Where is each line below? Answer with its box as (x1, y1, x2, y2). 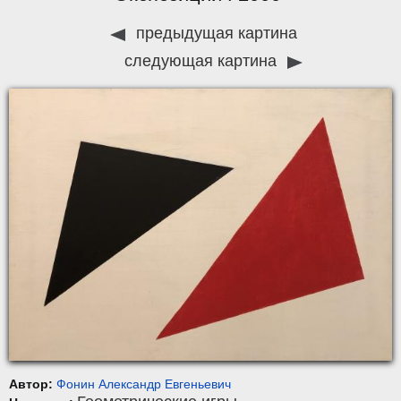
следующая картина (124, 52, 281, 71)
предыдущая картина (132, 24, 297, 43)
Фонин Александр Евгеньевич (56, 376, 231, 391)
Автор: (9, 376, 56, 391)
